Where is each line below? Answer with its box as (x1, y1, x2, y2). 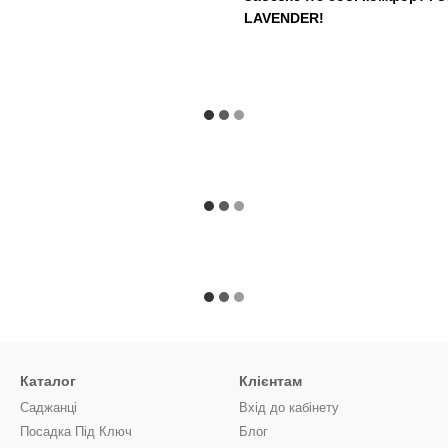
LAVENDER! (244, 9, 324, 26)
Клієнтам (239, 373, 302, 389)
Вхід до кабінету (239, 400, 339, 415)
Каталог (20, 373, 76, 389)
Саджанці (20, 400, 77, 415)
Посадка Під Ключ (20, 424, 132, 439)
